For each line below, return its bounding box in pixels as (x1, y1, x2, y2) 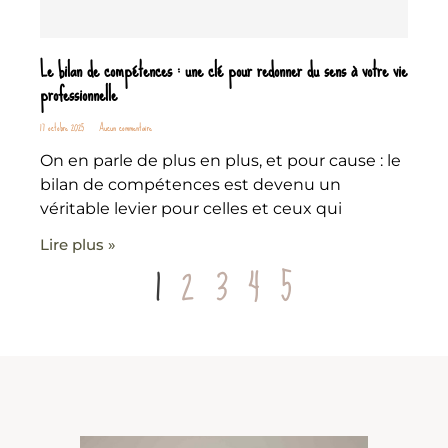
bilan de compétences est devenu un (40, 174, 341, 194)
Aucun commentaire (96, 116, 152, 138)
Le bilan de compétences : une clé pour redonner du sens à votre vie (40, 49, 407, 90)
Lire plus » (40, 234, 116, 254)
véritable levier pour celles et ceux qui (40, 198, 342, 218)
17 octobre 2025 (40, 116, 87, 138)
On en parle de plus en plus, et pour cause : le (40, 150, 401, 170)
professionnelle (40, 73, 117, 114)
